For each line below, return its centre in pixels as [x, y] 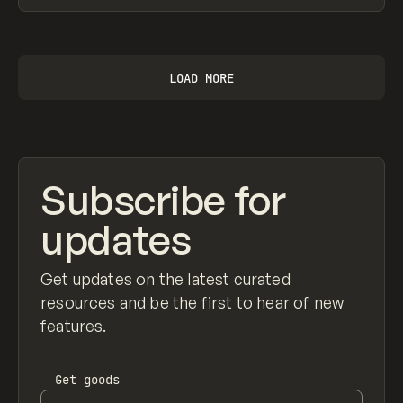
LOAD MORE [201, 77]
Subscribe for [163, 200]
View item [53, 21]
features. [74, 326]
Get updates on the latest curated [166, 279]
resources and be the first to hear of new [193, 303]
